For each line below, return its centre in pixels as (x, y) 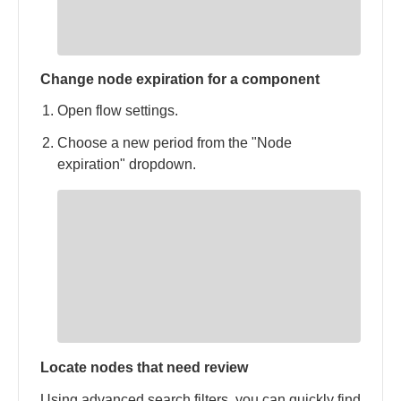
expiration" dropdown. (127, 165)
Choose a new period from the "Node (175, 143)
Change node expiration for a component (180, 80)
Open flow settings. (118, 111)
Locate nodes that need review (144, 367)
